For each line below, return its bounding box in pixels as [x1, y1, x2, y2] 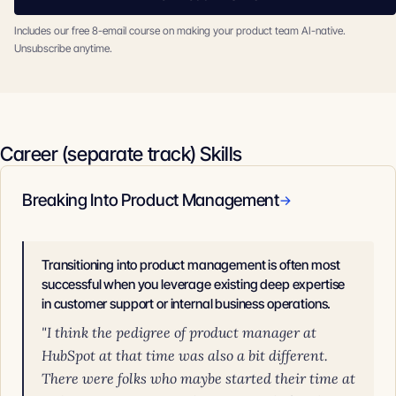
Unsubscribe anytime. [14, 42, 112, 55]
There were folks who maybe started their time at [42, 369, 355, 387]
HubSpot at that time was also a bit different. [42, 346, 328, 364]
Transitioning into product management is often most [42, 256, 340, 273]
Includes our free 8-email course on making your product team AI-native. [14, 24, 346, 37]
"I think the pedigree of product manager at [42, 324, 316, 341]
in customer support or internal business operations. [42, 295, 331, 312]
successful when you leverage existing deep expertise [42, 276, 346, 293]
